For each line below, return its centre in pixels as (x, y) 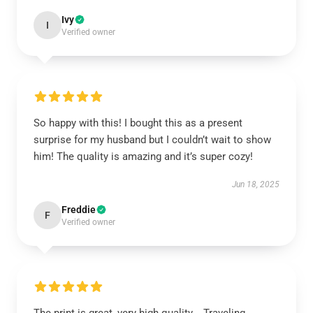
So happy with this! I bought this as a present (138, 123)
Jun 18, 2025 (256, 184)
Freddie (79, 210)
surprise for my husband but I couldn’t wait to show (152, 140)
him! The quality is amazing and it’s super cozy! (143, 156)
